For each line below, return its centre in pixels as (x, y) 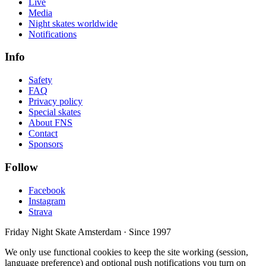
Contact (43, 134)
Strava (40, 211)
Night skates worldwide (73, 23)
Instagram (47, 201)
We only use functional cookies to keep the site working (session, (126, 252)
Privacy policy (56, 102)
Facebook (47, 190)
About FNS (50, 123)
